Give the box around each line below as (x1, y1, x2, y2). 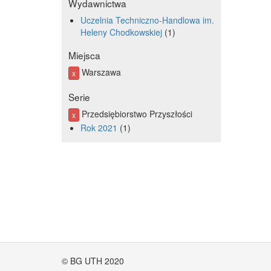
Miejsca (68, 48, 101, 62)
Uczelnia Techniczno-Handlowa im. (80, 13, 215, 26)
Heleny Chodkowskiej (80, 25, 163, 38)
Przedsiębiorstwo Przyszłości (79, 108, 193, 120)
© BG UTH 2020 (62, 255, 124, 267)
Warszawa (79, 65, 122, 78)
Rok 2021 (80, 122, 118, 134)
